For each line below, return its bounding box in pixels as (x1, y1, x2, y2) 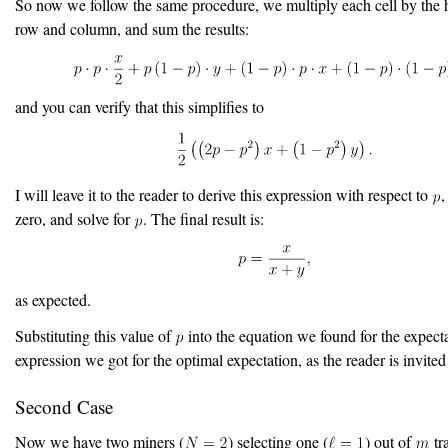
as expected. (15, 288, 91, 310)
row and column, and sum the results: (15, 18, 249, 40)
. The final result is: (143, 208, 265, 230)
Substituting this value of (15, 324, 175, 346)
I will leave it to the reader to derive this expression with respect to (15, 184, 432, 206)
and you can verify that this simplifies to (15, 96, 264, 118)
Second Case (15, 393, 113, 419)
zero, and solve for (15, 208, 134, 230)
